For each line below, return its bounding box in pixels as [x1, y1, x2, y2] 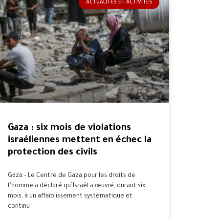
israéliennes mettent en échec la [8, 135, 152, 146]
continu [8, 203, 30, 210]
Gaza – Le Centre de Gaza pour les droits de [8, 172, 135, 179]
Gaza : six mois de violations [8, 123, 131, 133]
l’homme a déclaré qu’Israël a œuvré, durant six [8, 182, 145, 190]
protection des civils [8, 147, 97, 158]
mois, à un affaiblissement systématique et [8, 193, 132, 200]
